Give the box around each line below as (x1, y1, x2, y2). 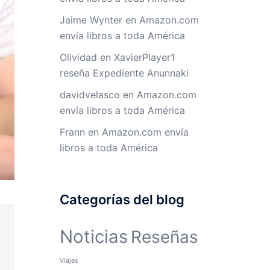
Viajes (59, 257, 78, 265)
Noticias (59, 226, 128, 247)
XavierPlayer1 (113, 51, 175, 63)
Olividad (59, 51, 97, 63)
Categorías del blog (59, 192, 184, 207)
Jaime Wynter (59, 14, 122, 26)
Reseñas (130, 227, 198, 247)
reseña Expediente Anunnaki (59, 67, 189, 79)
